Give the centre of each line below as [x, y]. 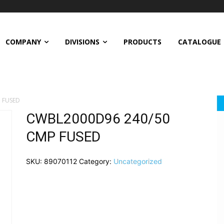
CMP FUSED [63, 136]
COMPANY [23, 41]
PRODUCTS [142, 41]
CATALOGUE [199, 41]
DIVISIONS [82, 41]
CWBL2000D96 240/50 [98, 118]
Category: [96, 161]
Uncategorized [137, 161]
